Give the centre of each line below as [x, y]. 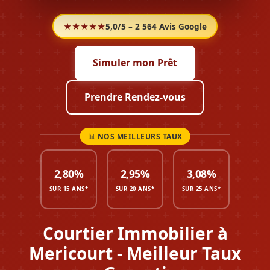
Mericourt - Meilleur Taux [135, 253]
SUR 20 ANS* [135, 189]
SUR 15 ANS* [69, 189]
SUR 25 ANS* [201, 189]
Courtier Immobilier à [135, 233]
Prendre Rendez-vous [135, 97]
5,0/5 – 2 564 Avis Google [156, 26]
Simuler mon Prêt [135, 62]
